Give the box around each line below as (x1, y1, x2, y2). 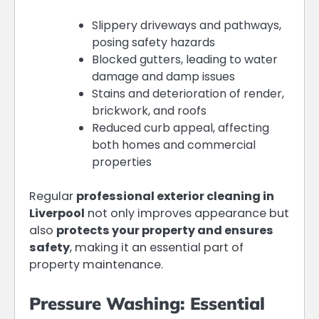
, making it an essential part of (70, 239, 244, 256)
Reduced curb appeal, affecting (92, 119, 269, 136)
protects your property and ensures (56, 221, 273, 239)
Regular (29, 187, 76, 204)
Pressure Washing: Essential (29, 293, 265, 315)
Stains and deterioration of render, (92, 85, 284, 102)
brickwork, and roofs (92, 102, 206, 119)
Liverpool (29, 204, 85, 221)
